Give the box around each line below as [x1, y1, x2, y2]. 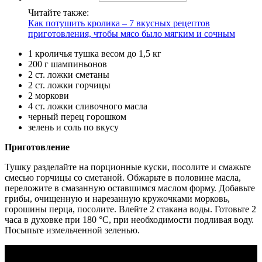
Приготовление [5, 142, 70, 153]
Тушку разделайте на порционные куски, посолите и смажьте [5, 162, 251, 173]
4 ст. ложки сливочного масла [28, 101, 147, 112]
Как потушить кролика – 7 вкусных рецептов [28, 18, 210, 29]
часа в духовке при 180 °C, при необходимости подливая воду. [5, 215, 254, 225]
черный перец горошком [28, 112, 126, 122]
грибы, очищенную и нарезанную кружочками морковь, [5, 194, 230, 204]
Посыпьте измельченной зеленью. [5, 225, 140, 236]
